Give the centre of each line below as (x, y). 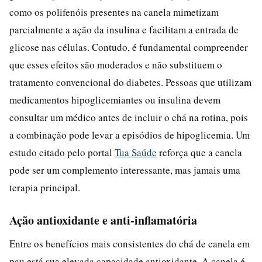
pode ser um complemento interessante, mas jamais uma (125, 170)
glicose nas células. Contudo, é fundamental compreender (129, 47)
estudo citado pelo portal (62, 152)
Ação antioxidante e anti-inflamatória (103, 220)
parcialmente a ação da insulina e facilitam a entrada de (124, 29)
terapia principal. (45, 187)
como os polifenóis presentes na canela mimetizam (114, 12)
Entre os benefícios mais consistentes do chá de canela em (130, 243)
